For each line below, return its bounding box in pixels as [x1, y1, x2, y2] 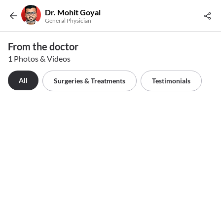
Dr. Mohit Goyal [45, 7, 101, 17]
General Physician [45, 16, 91, 24]
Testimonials [152, 76, 190, 85]
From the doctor [8, 40, 78, 53]
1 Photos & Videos [8, 54, 71, 64]
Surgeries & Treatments [54, 76, 125, 85]
